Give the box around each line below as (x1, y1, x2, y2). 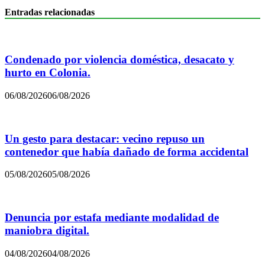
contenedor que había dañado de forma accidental (5, 145, 248, 158)
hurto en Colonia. (5, 66, 91, 79)
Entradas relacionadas (5, 7, 95, 18)
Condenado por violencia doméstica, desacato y (5, 53, 234, 66)
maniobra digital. (5, 224, 89, 237)
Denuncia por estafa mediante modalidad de (5, 211, 219, 224)
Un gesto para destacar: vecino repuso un (5, 132, 205, 145)
